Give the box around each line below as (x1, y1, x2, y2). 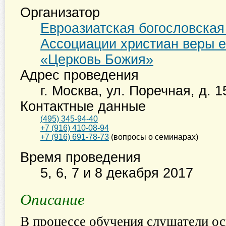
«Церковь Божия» (40, 52, 153, 67)
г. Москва (40, 83, 98, 98)
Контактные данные (20, 99, 146, 114)
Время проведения (20, 150, 141, 165)
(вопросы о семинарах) (109, 133, 198, 141)
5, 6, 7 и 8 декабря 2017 (40, 165, 193, 181)
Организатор (20, 5, 100, 20)
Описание (20, 188, 85, 209)
